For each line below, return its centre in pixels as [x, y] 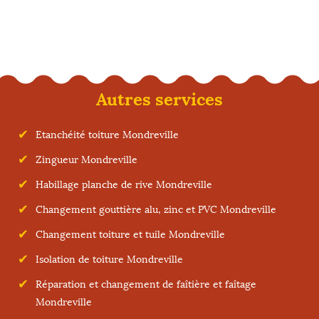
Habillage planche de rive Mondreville [124, 185]
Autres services [159, 99]
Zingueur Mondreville [87, 160]
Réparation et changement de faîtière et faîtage [146, 284]
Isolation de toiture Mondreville [109, 260]
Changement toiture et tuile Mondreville [130, 235]
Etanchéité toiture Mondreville [107, 135]
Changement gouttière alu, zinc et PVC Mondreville [156, 210]
